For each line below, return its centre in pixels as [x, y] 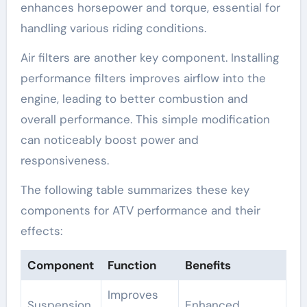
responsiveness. [64, 161]
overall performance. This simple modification [145, 120]
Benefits [208, 266]
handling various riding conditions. [113, 28]
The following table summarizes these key [135, 190]
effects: [41, 231]
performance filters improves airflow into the [143, 78]
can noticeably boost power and [109, 140]
